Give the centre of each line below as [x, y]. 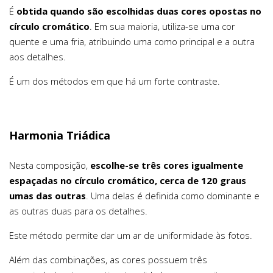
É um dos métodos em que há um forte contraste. [115, 81]
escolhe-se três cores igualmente [167, 165]
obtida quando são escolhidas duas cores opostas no [139, 11]
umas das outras [48, 196]
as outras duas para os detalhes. [78, 211]
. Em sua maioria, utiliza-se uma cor [162, 27]
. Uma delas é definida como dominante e [173, 196]
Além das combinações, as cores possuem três [108, 260]
